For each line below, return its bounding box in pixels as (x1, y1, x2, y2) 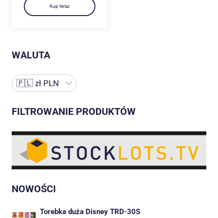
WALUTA (12, 49, 50, 61)
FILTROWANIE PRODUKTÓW (12, 106, 136, 118)
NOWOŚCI (12, 183, 56, 195)
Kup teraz (49, 3, 70, 9)
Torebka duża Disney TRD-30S (40, 207, 140, 217)
